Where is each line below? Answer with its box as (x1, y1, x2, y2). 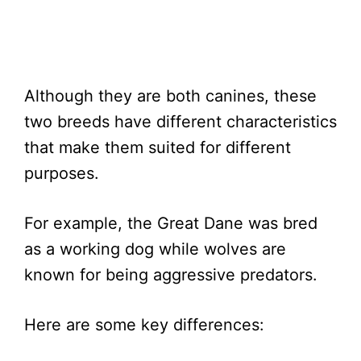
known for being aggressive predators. (24, 265, 317, 285)
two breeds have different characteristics (24, 112, 337, 132)
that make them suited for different (24, 138, 291, 158)
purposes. (24, 164, 104, 184)
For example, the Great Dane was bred (24, 214, 317, 234)
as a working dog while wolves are (24, 239, 286, 259)
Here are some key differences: (24, 315, 264, 335)
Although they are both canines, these (24, 86, 317, 106)
